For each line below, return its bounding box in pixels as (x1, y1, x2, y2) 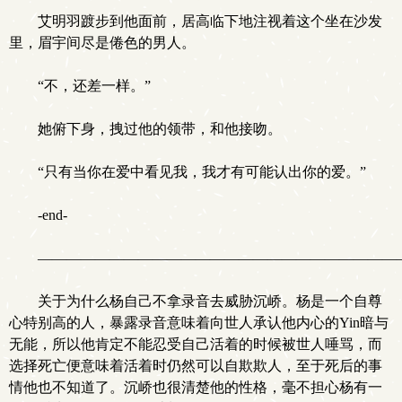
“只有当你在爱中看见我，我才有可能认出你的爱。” (38, 164, 366, 179)
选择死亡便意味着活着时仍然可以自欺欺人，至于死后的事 (9, 358, 382, 373)
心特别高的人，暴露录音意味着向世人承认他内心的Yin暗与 (9, 315, 389, 330)
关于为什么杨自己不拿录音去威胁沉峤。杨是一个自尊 (38, 293, 382, 309)
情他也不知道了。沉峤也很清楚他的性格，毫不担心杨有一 (9, 380, 382, 395)
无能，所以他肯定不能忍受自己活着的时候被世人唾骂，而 (9, 336, 382, 352)
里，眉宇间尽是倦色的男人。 (9, 35, 196, 50)
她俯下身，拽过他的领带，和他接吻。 (38, 121, 282, 136)
